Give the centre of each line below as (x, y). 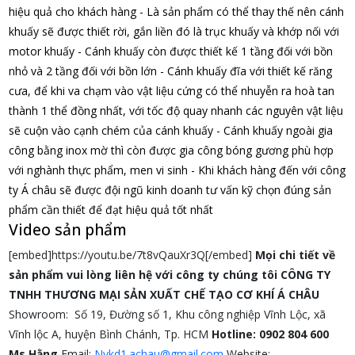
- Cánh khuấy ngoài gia (274, 130)
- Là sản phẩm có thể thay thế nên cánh (241, 11)
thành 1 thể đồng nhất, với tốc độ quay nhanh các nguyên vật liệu (176, 111)
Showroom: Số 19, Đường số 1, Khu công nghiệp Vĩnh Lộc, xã (167, 314)
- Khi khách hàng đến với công (268, 170)
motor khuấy (41, 51)
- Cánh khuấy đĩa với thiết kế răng (246, 71)
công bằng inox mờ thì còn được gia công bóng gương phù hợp (171, 150)
